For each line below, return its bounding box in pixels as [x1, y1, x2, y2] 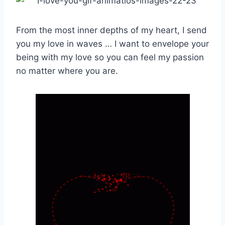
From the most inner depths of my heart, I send [16, 25, 207, 35]
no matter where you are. [16, 65, 118, 76]
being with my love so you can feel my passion [16, 52, 204, 62]
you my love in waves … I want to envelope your [16, 38, 209, 49]
